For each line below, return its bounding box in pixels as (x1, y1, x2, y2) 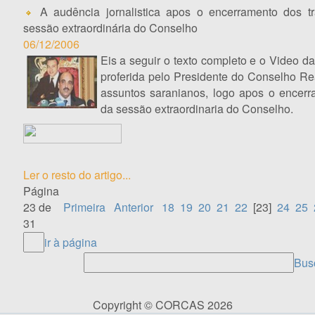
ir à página (44, 234, 97, 250)
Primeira (63, 199, 105, 215)
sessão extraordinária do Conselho (22, 20, 198, 36)
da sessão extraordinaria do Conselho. (100, 101, 293, 117)
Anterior (113, 199, 153, 215)
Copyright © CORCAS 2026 (93, 297, 233, 313)
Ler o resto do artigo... (22, 167, 131, 183)
